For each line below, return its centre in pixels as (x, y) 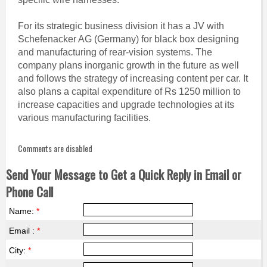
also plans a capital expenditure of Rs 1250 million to (129, 91)
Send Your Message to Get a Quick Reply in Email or (123, 174)
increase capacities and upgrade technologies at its (126, 105)
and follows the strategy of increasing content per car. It (133, 78)
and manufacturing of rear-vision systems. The (115, 52)
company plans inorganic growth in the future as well (128, 65)
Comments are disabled (55, 148)
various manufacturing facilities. (84, 118)
